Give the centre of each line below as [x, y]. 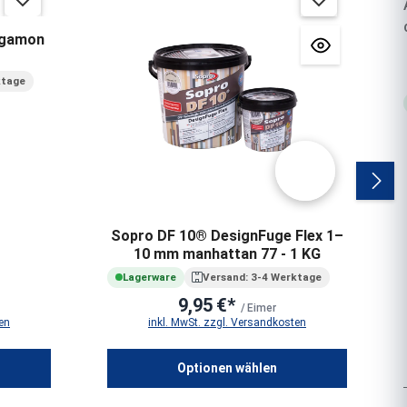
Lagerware [149, 278]
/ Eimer [257, 308]
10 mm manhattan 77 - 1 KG [227, 254]
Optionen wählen [227, 367]
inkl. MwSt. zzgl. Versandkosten [227, 322]
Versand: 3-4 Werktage [263, 278]
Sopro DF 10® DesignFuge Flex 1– [227, 236]
